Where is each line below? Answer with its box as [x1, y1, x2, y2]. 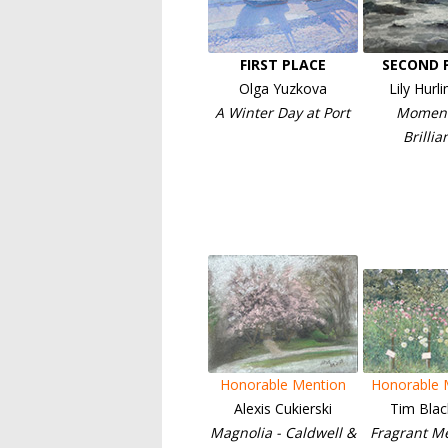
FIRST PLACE [239, 55, 326, 74]
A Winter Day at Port [215, 103, 350, 122]
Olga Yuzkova [238, 79, 327, 98]
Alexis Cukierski [233, 399, 332, 418]
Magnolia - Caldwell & [209, 423, 356, 442]
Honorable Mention [219, 375, 346, 394]
